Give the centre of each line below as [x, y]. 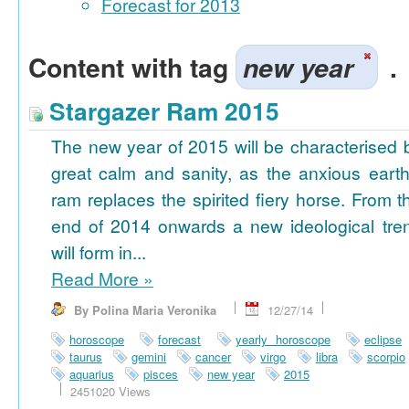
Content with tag [132, 67]
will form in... [99, 252]
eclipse [383, 340]
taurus [86, 357]
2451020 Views [110, 392]
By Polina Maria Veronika [145, 310]
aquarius [92, 374]
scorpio [386, 357]
